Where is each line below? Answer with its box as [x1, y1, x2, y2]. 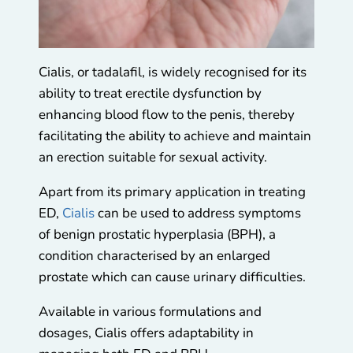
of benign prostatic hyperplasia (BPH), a [39, 225, 276, 243]
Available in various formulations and [39, 302, 262, 321]
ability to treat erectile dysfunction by [39, 84, 262, 102]
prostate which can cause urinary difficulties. [39, 267, 309, 286]
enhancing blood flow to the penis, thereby [39, 105, 295, 124]
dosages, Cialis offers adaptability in [39, 323, 254, 342]
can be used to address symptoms [95, 203, 301, 222]
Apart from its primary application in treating [39, 182, 306, 201]
